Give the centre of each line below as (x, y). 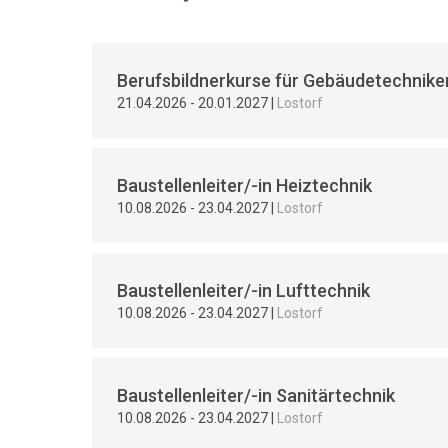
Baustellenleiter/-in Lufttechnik (243, 291)
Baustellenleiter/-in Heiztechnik (244, 186)
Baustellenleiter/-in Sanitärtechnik (256, 396)
